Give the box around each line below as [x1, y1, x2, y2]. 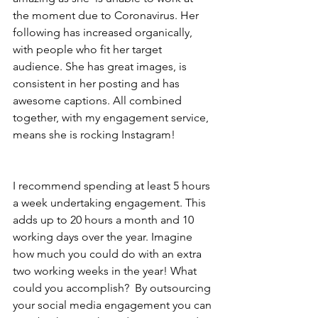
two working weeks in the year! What [13, 264, 199, 278]
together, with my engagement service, [13, 111, 214, 124]
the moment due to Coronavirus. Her [13, 9, 202, 22]
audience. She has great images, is [13, 60, 190, 73]
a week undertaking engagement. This [13, 196, 209, 209]
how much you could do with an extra [13, 247, 204, 261]
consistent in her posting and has [13, 77, 182, 90]
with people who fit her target [13, 43, 165, 56]
